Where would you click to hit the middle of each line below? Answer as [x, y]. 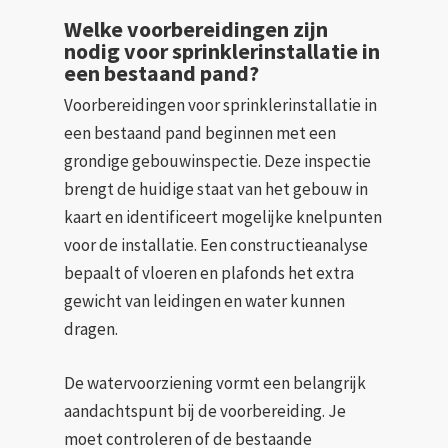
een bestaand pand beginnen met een [200, 133]
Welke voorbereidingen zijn [196, 29]
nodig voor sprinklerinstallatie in [222, 51]
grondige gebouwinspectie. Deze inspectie [217, 161]
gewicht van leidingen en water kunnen [204, 301]
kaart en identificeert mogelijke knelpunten [223, 217]
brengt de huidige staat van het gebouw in [216, 189]
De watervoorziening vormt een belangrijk [215, 382]
